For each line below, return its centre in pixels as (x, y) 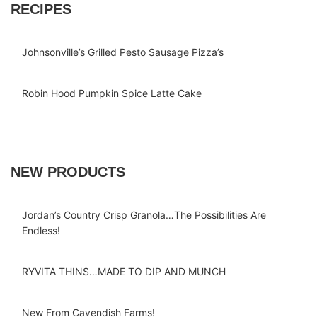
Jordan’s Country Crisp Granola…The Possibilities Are (144, 215)
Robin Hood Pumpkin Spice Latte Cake (112, 93)
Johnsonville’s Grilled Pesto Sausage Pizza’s (123, 52)
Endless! (41, 230)
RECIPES (41, 9)
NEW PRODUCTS (68, 172)
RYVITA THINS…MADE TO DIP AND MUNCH (124, 271)
